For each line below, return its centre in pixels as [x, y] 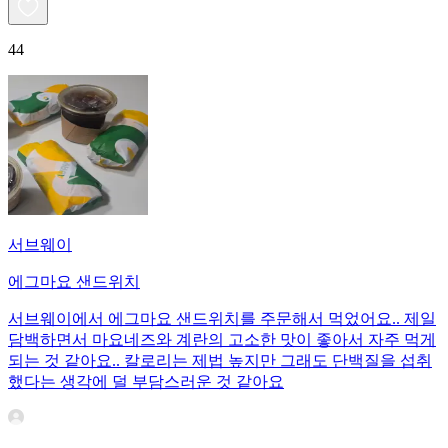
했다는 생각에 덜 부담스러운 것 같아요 [146, 382]
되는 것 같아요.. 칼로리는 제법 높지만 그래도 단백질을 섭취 [220, 361]
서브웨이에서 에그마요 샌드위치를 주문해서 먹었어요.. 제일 [222, 319]
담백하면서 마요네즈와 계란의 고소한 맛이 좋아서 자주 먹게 [222, 340]
